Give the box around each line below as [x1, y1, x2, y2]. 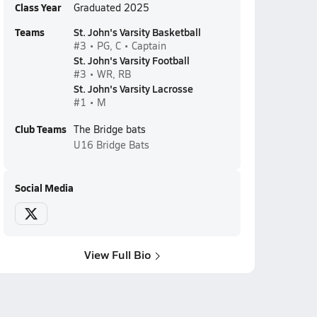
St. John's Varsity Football [73, 53, 190, 67]
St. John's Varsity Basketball [73, 25, 201, 39]
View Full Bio [83, 246, 151, 263]
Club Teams [14, 122, 67, 136]
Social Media [14, 180, 74, 195]
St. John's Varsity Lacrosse [73, 81, 193, 96]
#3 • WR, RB [73, 67, 131, 81]
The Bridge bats [73, 122, 146, 136]
